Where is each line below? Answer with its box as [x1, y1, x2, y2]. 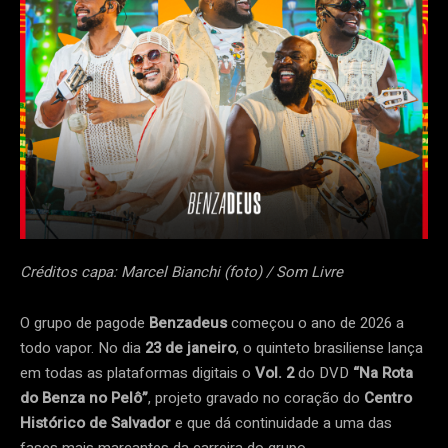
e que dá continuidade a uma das [171, 412, 392, 435]
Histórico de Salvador [20, 412, 171, 435]
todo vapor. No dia [20, 337, 145, 360]
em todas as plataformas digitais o [20, 362, 255, 385]
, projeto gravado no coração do [148, 387, 364, 410]
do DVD [294, 362, 353, 385]
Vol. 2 [255, 362, 294, 385]
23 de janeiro [145, 337, 236, 360]
